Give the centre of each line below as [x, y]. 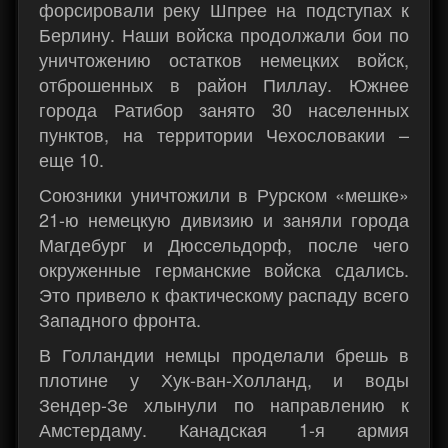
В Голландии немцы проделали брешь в [224, 354]
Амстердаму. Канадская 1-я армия [224, 429]
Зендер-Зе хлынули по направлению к [224, 404]
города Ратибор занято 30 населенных [224, 109]
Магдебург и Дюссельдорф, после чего [224, 244]
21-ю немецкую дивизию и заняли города [224, 219]
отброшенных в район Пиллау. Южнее [224, 84]
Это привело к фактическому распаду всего [224, 294]
